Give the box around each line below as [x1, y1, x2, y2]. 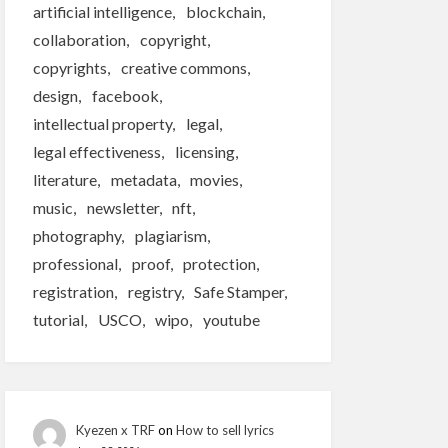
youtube [202, 310, 260, 330]
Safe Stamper [194, 282, 285, 302]
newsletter [86, 198, 159, 218]
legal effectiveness [32, 142, 161, 162]
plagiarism [134, 226, 207, 246]
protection [183, 254, 257, 274]
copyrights [32, 58, 107, 78]
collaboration [32, 30, 126, 50]
